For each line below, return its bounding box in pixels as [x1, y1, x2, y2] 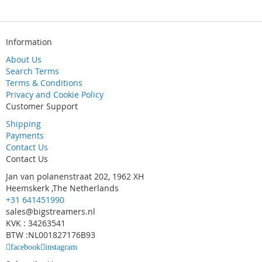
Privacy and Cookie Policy [6, 89, 104, 100]
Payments [6, 130, 44, 141]
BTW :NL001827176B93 [6, 229, 95, 240]
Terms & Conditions [6, 77, 82, 88]
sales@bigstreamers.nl [6, 206, 95, 217]
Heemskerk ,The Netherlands [6, 182, 119, 194]
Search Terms [6, 65, 59, 77]
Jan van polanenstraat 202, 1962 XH [6, 171, 144, 182]
